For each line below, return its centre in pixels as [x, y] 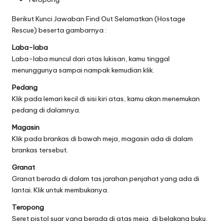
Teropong [28, 207]
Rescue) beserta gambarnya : [59, 30]
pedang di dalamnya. [46, 110]
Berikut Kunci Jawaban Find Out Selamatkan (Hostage [99, 19]
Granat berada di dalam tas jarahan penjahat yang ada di [106, 179]
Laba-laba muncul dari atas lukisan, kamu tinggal [91, 59]
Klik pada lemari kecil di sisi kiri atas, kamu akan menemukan [106, 99]
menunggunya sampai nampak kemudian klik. [83, 70]
